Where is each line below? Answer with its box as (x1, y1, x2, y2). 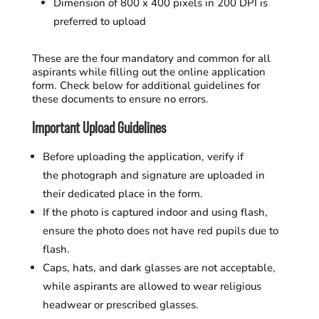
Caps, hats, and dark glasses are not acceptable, (42, 260, 276, 275)
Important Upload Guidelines (31, 120, 166, 136)
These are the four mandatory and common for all (31, 51, 271, 66)
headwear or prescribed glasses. (42, 297, 199, 312)
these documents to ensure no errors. (31, 91, 209, 106)
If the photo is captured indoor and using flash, (42, 204, 268, 219)
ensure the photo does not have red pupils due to (42, 223, 278, 238)
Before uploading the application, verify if (42, 149, 244, 164)
